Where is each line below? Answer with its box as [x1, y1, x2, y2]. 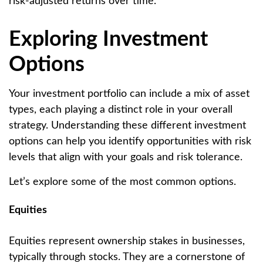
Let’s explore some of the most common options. [9, 177, 236, 187]
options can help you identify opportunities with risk [9, 136, 251, 147]
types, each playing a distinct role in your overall [9, 104, 232, 115]
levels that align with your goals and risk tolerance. [9, 152, 242, 163]
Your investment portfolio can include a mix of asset [9, 89, 249, 99]
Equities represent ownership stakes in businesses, [9, 236, 245, 247]
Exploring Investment [9, 29, 208, 50]
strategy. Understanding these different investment [9, 120, 246, 131]
